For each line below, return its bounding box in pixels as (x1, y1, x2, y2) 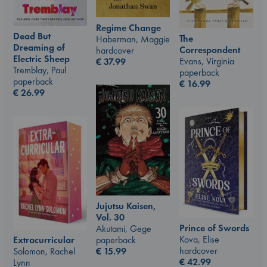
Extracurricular (13, 234, 74, 247)
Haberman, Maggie (96, 33, 170, 46)
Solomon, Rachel (13, 245, 75, 258)
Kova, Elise (179, 232, 219, 246)
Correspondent (179, 43, 240, 56)
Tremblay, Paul (13, 64, 66, 77)
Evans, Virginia (179, 54, 234, 67)
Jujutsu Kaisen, (96, 199, 156, 212)
